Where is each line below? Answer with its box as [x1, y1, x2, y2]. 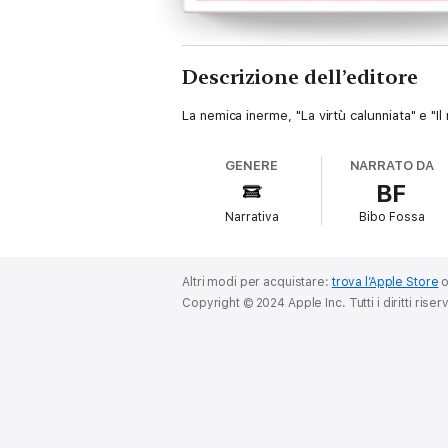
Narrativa [224, 210, 279, 224]
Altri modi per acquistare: [182, 275, 332, 289]
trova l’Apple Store [331, 275, 439, 289]
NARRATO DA [349, 158, 434, 173]
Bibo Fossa [358, 210, 425, 224]
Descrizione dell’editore [182, 65, 418, 89]
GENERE [225, 158, 278, 173]
